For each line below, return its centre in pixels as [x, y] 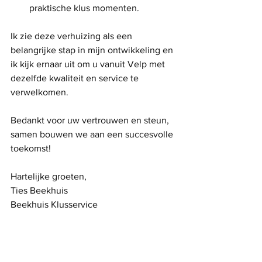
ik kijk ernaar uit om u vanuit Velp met [89, 64]
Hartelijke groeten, [49, 176]
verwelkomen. [39, 92]
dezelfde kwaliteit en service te [76, 78]
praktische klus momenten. [84, 8]
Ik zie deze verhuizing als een [73, 36]
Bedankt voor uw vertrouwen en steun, [91, 120]
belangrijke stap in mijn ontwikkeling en [93, 50]
